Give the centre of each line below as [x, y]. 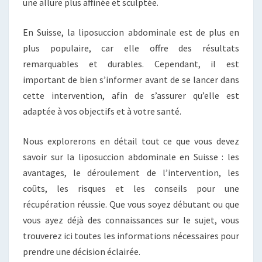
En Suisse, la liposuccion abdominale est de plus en [131, 32]
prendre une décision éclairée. [82, 252]
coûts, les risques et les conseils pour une [131, 189]
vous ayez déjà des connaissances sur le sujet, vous [131, 220]
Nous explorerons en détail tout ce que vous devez [131, 141]
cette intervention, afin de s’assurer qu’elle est [131, 96]
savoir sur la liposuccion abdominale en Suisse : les [131, 157]
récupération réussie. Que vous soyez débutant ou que [131, 204]
